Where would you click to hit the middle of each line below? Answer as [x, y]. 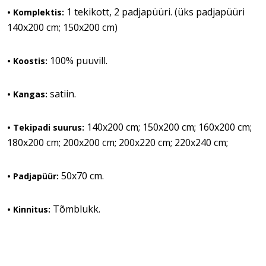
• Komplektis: [36, 12]
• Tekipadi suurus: [46, 127]
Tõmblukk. [77, 209]
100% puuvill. [79, 61]
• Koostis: [28, 61]
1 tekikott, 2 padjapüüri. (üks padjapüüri [154, 12]
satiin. [62, 94]
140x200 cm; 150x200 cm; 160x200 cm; [168, 127]
